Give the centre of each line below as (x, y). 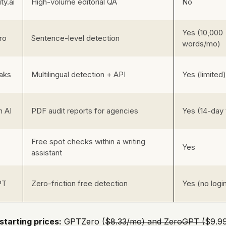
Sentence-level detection (75, 38)
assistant (47, 153)
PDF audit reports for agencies (85, 111)
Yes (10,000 (203, 33)
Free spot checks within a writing (88, 142)
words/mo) (201, 44)
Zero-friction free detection (79, 184)
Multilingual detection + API (78, 75)
